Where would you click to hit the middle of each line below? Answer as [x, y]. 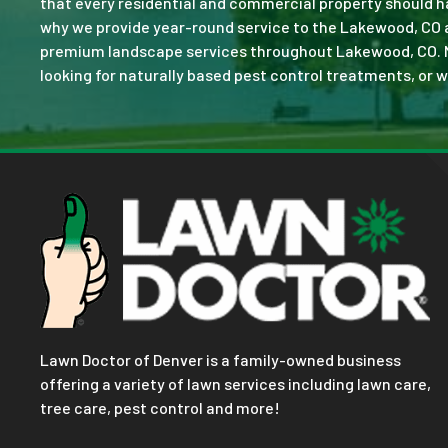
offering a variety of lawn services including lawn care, [235, 384]
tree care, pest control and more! [161, 408]
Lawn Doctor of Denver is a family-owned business [220, 360]
